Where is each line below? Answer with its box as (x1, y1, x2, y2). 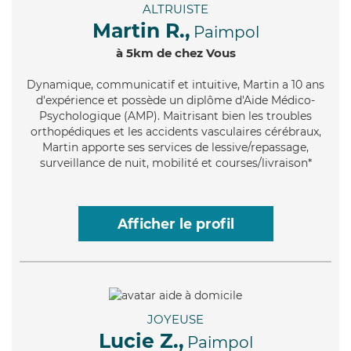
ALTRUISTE (143, 2, 208, 17)
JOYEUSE (147, 311, 204, 327)
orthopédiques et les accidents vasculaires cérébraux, (30, 125, 321, 139)
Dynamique (27, 78, 91, 92)
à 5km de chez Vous (115, 45, 236, 61)
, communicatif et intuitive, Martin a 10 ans (91, 78, 324, 92)
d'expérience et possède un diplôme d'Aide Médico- (36, 93, 315, 108)
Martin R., (92, 19, 190, 43)
